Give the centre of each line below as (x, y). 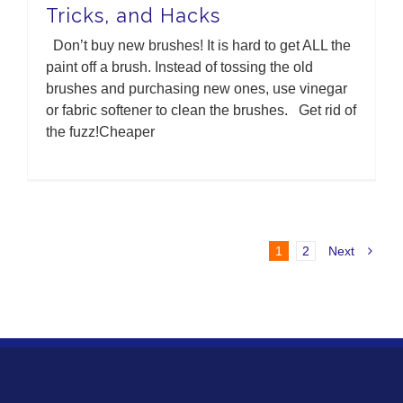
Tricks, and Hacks (133, 15)
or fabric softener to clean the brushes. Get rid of (201, 110)
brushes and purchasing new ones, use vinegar (197, 88)
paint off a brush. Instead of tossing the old (179, 67)
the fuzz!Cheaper (100, 131)
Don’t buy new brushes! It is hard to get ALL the (198, 45)
